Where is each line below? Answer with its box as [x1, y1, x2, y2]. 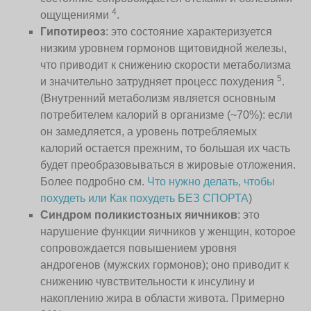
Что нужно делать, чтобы [147, 175, 276, 187]
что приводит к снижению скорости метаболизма [40, 58, 292, 71]
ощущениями [40, 8, 112, 21]
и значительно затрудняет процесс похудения [40, 75, 278, 87]
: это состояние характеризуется [106, 25, 273, 37]
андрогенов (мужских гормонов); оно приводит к [40, 258, 289, 271]
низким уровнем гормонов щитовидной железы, [40, 42, 287, 54]
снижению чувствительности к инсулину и [40, 275, 255, 287]
